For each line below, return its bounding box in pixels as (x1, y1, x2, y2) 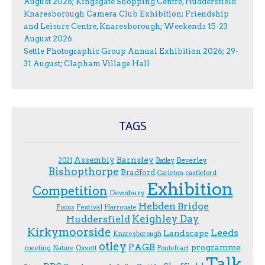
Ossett (75, 243, 97, 253)
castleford (185, 169, 216, 177)
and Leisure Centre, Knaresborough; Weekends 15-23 (24, 22, 228, 31)
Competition (32, 184, 108, 199)
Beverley (176, 156, 207, 165)
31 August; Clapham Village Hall (24, 59, 150, 69)
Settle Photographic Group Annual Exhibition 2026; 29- (24, 47, 238, 56)
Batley (155, 157, 174, 165)
